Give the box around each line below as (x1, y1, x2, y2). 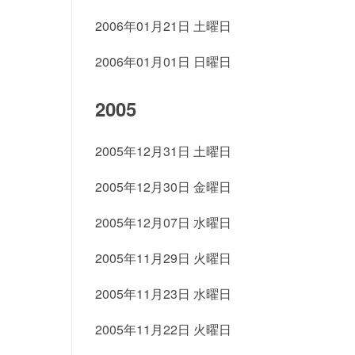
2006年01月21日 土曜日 (94, 17, 231, 35)
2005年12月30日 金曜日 (94, 177, 231, 196)
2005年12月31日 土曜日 (94, 142, 231, 160)
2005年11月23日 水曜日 (94, 284, 231, 303)
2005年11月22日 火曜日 (94, 320, 231, 338)
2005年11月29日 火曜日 (94, 249, 231, 267)
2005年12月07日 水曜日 (94, 213, 231, 231)
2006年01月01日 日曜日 (94, 52, 231, 71)
